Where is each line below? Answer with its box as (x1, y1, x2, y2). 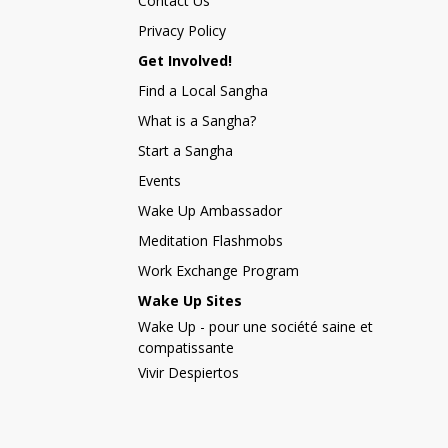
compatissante (138, 338, 234, 357)
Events (138, 171, 181, 190)
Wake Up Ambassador (138, 201, 282, 220)
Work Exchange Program (138, 261, 299, 280)
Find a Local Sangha (138, 81, 268, 100)
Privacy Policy (138, 21, 226, 40)
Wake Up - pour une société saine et (138, 317, 373, 336)
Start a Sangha (138, 141, 233, 160)
